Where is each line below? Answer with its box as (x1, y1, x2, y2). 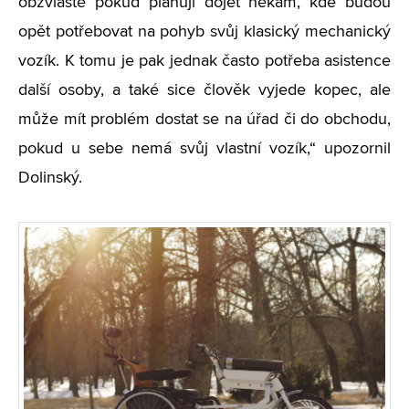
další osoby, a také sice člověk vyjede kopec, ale (18, 82, 391, 99)
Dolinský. (18, 170, 82, 186)
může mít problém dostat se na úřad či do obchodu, (18, 111, 391, 128)
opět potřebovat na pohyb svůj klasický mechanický (18, 24, 391, 40)
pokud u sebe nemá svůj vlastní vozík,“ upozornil (18, 141, 391, 157)
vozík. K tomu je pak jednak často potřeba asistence (18, 53, 391, 69)
